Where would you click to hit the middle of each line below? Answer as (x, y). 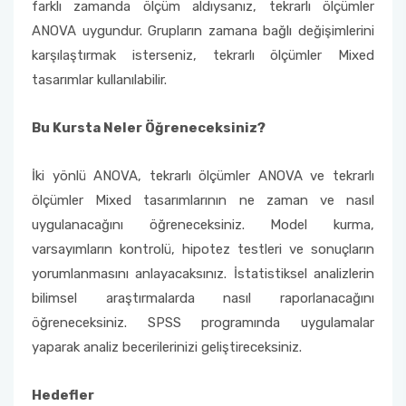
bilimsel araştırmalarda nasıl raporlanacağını (203, 298)
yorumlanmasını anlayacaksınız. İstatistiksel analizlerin (203, 274)
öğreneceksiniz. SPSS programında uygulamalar (203, 323)
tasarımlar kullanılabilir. (99, 80)
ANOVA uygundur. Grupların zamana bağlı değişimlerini (203, 31)
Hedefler (63, 395)
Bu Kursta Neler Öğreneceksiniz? (149, 128)
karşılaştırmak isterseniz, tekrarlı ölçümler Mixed (203, 55)
